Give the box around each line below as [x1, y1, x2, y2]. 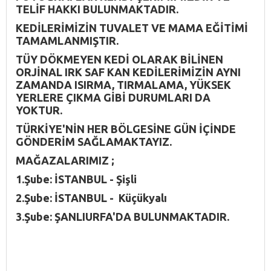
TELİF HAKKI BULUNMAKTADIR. [16, 2, 178, 15]
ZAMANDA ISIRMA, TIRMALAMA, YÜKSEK [16, 78, 231, 91]
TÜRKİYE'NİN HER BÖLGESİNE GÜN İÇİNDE [16, 122, 236, 135]
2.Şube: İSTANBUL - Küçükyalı [16, 191, 167, 204]
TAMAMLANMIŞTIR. [16, 34, 119, 47]
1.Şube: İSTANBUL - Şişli [16, 172, 137, 185]
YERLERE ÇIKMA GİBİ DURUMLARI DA [16, 91, 211, 103]
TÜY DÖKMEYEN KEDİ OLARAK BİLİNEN [16, 53, 223, 65]
